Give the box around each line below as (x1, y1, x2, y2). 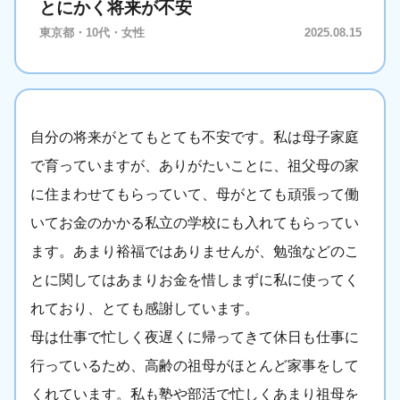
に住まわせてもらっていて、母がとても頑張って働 (30, 187, 359, 203)
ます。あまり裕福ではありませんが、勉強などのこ (30, 244, 359, 260)
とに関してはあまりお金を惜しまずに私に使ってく (30, 272, 359, 288)
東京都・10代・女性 (39, 26, 145, 40)
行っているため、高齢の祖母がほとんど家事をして (30, 358, 359, 374)
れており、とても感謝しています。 (30, 301, 259, 317)
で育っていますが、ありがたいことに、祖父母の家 (30, 158, 359, 174)
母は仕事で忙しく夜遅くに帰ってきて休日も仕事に (30, 329, 359, 346)
